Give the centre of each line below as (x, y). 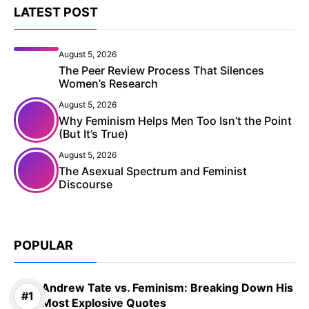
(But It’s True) (93, 133)
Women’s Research (108, 83)
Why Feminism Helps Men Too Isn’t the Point (175, 120)
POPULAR (43, 245)
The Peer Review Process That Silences (161, 70)
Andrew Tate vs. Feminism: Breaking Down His (167, 287)
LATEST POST (56, 12)
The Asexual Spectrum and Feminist (153, 171)
